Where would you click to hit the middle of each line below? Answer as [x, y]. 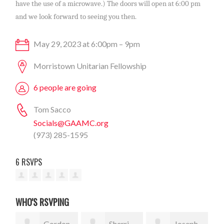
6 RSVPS [29, 162]
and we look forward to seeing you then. [76, 17]
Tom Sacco [52, 109]
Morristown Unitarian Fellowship [89, 65]
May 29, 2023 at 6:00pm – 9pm [86, 44]
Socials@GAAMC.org [71, 123]
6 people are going [65, 87]
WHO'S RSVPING [42, 202]
